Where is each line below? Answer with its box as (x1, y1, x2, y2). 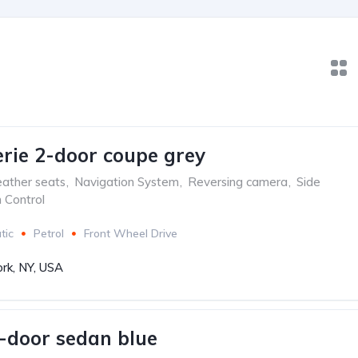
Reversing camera (188, 174, 288, 189)
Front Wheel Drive (84, 226, 177, 241)
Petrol (34, 226, 64, 241)
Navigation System (74, 174, 179, 189)
